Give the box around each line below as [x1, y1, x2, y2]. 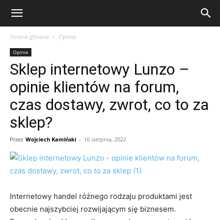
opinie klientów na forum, [10, 78, 179, 96]
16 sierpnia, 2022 [84, 136, 126, 143]
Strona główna [10, 32, 49, 41]
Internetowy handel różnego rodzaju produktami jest [10, 192, 192, 201]
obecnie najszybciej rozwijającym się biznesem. [10, 204, 176, 214]
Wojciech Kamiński [26, 136, 76, 143]
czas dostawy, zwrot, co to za [10, 95, 209, 114]
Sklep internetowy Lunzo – [10, 60, 190, 79]
